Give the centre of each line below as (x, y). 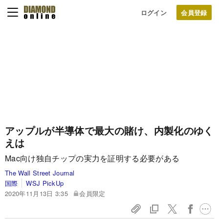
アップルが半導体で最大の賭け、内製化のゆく (109, 130)
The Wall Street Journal (40, 173)
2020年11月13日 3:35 (37, 193)
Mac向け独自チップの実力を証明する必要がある (92, 158)
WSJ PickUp (45, 183)
